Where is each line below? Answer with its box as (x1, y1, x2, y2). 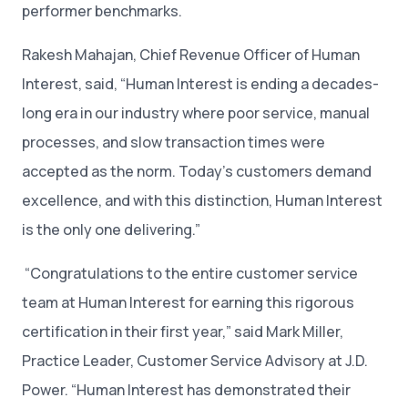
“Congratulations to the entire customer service (22, 262, 358, 283)
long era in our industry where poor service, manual (22, 102, 370, 123)
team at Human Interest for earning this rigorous (22, 291, 354, 312)
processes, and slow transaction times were (22, 131, 325, 152)
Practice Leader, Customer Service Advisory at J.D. (22, 350, 368, 371)
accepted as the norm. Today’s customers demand (22, 160, 372, 181)
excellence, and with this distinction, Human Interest (22, 189, 382, 210)
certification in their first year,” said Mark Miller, (22, 321, 343, 342)
